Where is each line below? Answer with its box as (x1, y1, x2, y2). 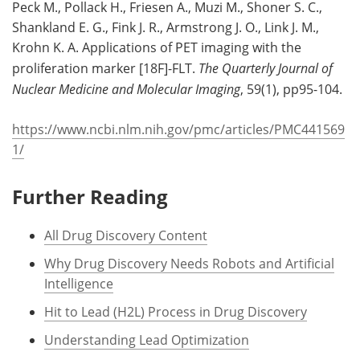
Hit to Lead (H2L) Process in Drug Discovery (44, 303, 307, 321)
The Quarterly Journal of (198, 59, 333, 77)
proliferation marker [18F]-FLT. (12, 59, 198, 78)
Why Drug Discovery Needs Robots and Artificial (44, 255, 334, 273)
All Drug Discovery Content (44, 227, 207, 245)
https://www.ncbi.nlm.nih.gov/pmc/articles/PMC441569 (12, 121, 345, 139)
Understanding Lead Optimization (44, 331, 249, 350)
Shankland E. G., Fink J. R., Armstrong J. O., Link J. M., (12, 18, 319, 37)
